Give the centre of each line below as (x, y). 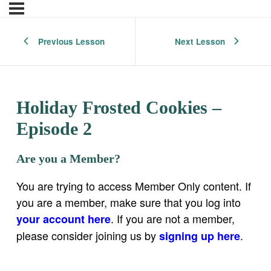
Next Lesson (200, 41)
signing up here (200, 236)
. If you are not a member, (173, 219)
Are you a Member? (68, 159)
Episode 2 (54, 129)
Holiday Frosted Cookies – (119, 108)
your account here (64, 219)
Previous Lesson (71, 41)
